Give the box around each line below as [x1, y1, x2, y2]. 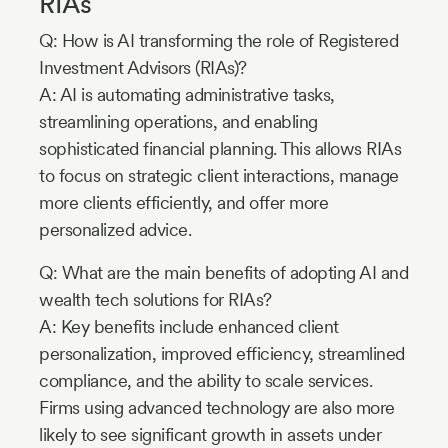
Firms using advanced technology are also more [39, 397, 395, 419]
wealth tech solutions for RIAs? [39, 289, 272, 311]
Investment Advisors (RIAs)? [39, 57, 247, 79]
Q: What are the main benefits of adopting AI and [39, 262, 408, 284]
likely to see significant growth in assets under [39, 424, 381, 446]
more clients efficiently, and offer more [39, 192, 328, 214]
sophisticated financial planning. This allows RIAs [39, 138, 401, 160]
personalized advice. [39, 219, 191, 241]
